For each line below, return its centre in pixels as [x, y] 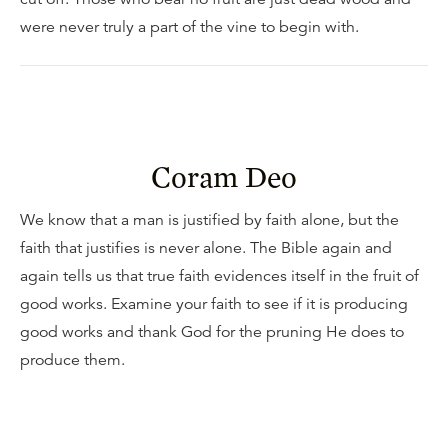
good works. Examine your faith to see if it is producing [214, 304]
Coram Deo [224, 176]
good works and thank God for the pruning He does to [212, 332]
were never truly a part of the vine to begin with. [189, 27]
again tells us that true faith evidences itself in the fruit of [219, 276]
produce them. [72, 360]
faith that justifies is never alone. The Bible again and [206, 248]
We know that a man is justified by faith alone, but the [209, 220]
